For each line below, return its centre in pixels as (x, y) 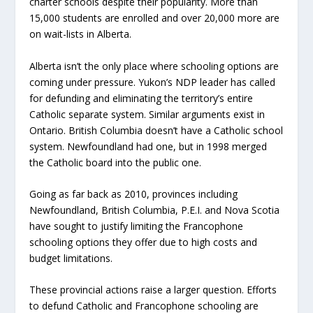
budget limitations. (71, 258)
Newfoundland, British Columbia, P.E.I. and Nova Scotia (155, 210)
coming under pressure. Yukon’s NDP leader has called (153, 82)
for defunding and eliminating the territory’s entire (141, 98)
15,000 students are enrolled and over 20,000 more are (155, 18)
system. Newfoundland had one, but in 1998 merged (148, 146)
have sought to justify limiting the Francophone (137, 226)
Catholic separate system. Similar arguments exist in (147, 114)
